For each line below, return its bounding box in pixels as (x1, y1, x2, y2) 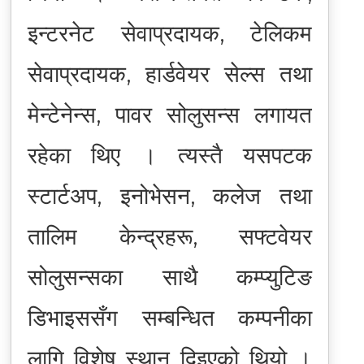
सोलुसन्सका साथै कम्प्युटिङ (27, 262, 313, 291)
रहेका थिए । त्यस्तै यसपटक (27, 141, 313, 169)
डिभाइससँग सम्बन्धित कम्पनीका (27, 303, 313, 331)
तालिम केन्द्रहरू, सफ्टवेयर (27, 222, 313, 250)
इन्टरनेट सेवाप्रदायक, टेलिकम (27, 19, 313, 47)
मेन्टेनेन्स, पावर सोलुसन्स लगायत (27, 100, 313, 128)
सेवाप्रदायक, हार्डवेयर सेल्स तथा (27, 59, 313, 88)
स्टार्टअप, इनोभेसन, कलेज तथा (27, 181, 313, 210)
